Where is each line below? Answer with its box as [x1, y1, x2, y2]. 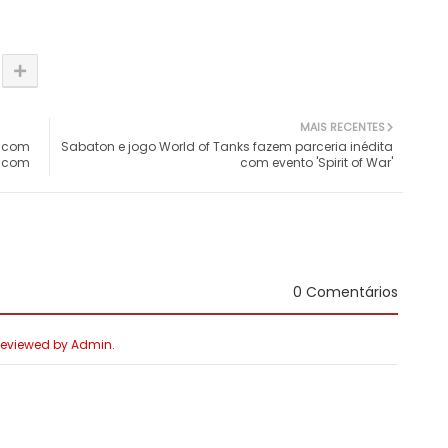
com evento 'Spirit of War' [240, 154, 393, 172]
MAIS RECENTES [300, 119, 385, 136]
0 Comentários [293, 282, 398, 303]
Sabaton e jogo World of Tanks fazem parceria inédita [61, 138, 393, 156]
